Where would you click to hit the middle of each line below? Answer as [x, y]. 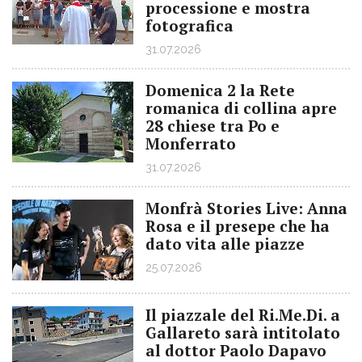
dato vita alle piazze [225, 243]
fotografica [189, 25]
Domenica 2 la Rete [220, 90]
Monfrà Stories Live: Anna [246, 208]
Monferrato [191, 143]
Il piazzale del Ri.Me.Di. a [243, 314]
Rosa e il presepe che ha [238, 225]
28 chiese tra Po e [213, 125]
